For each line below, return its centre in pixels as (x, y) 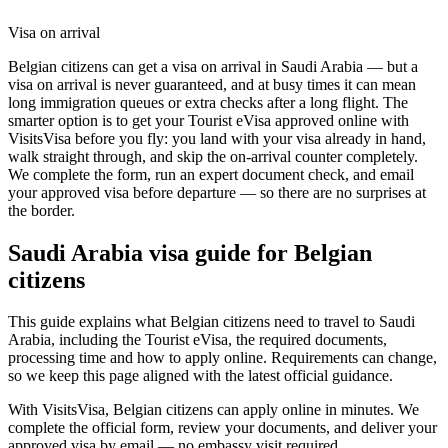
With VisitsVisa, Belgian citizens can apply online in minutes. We (213, 410)
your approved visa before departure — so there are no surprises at (217, 192)
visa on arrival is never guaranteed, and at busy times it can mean (212, 84)
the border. (41, 210)
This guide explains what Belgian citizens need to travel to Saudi (211, 322)
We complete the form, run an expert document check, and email (211, 174)
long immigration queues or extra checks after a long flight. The (208, 102)
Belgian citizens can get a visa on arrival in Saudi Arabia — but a (213, 66)
